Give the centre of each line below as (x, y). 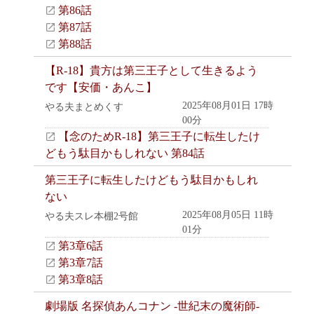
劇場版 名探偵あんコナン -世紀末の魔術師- (152, 306)
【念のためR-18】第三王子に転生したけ (159, 136)
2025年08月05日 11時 (228, 214)
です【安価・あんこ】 (101, 87)
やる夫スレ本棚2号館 (91, 216)
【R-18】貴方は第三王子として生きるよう (151, 70)
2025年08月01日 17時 (228, 105)
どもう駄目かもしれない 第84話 (125, 153)
